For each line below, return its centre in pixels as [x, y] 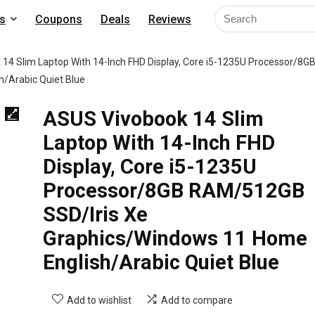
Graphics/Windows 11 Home [175, 238]
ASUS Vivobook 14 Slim [153, 119]
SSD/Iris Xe [95, 214]
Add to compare [197, 300]
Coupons [59, 19]
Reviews [170, 19]
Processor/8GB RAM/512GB [173, 191]
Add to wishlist [99, 300]
